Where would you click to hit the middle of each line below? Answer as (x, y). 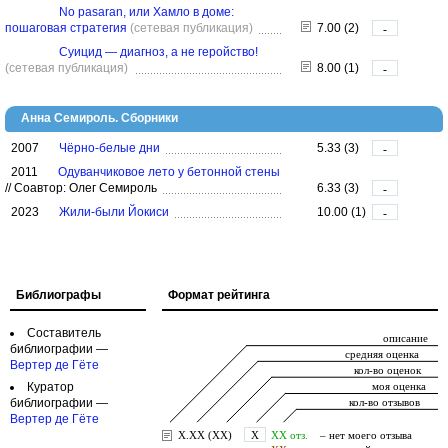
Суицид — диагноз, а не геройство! (158, 52)
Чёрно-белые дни (109, 148)
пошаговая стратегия (66, 28)
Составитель (64, 333)
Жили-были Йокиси (114, 212)
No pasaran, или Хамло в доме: (146, 12)
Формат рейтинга (219, 295)
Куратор (50, 387)
